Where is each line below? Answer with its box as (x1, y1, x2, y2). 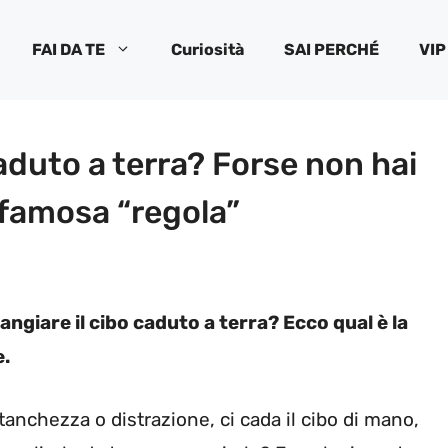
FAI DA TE (32, 40, 105, 59)
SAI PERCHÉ (284, 40, 379, 59)
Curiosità (171, 40, 244, 59)
